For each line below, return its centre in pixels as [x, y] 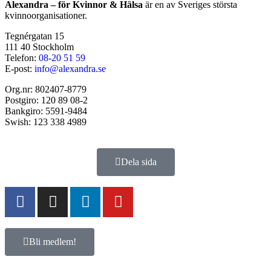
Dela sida [139, 162]
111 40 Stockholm [39, 47]
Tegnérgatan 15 [34, 36]
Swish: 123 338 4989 [46, 122]
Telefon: [22, 57]
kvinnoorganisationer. [46, 15]
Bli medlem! [53, 241]
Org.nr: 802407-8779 [46, 89]
